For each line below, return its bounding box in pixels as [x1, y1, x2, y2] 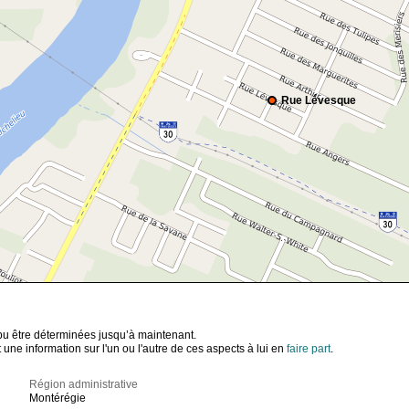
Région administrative [29, 378, 139, 392]
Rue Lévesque [281, 94, 356, 108]
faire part [287, 342, 330, 356]
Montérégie [29, 392, 87, 405]
